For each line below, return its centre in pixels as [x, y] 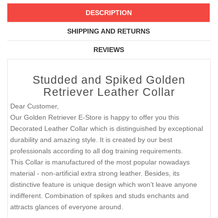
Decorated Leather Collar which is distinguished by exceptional [107, 129]
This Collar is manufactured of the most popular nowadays [100, 162]
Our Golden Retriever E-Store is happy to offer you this [95, 118]
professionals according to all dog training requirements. [97, 151]
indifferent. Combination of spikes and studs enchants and [100, 196]
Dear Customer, [35, 106]
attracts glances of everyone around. [67, 207]
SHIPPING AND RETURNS [109, 31]
